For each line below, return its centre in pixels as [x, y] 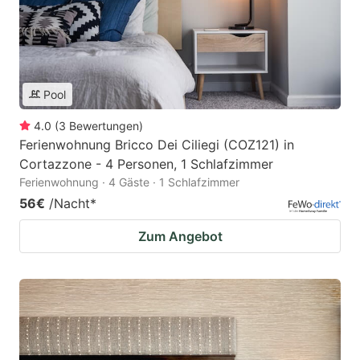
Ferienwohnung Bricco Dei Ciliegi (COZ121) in [157, 144]
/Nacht [70, 203]
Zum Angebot [180, 236]
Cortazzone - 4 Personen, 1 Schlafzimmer [146, 164]
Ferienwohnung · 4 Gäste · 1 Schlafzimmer [129, 182]
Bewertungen [104, 125]
